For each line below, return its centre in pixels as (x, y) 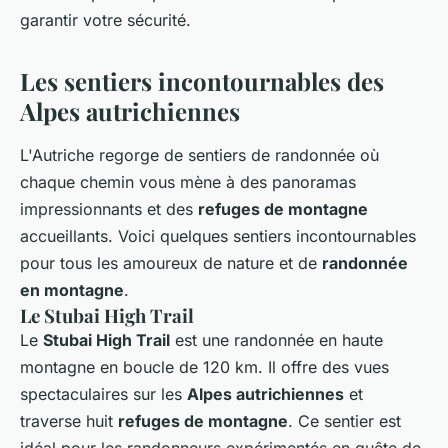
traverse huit (69, 420)
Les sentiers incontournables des (202, 80)
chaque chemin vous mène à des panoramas (188, 181)
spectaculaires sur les (103, 393)
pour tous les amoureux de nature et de (171, 262)
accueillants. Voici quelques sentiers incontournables (218, 235)
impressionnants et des (109, 208)
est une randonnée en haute (276, 339)
